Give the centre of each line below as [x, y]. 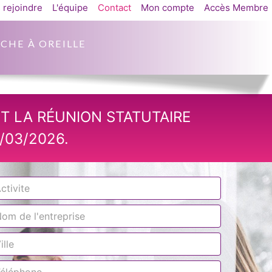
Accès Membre [236, 8]
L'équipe [70, 8]
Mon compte [168, 8]
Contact [114, 8]
